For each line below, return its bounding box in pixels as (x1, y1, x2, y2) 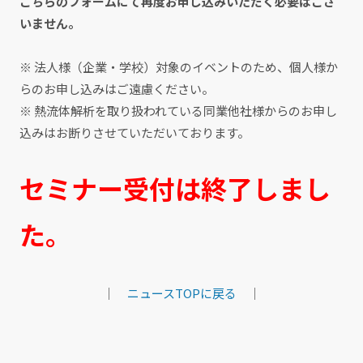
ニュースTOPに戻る (126, 284, 237, 302)
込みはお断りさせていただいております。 (19, 124, 250, 142)
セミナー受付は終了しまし (19, 169, 331, 207)
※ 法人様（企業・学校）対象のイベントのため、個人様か (19, 58, 338, 76)
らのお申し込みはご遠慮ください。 (19, 80, 214, 98)
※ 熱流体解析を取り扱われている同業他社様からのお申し (19, 102, 337, 120)
